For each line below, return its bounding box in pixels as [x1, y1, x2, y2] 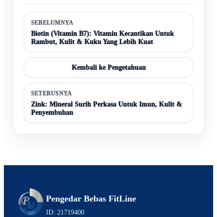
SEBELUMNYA [31, 19, 74, 27]
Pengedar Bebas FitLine [46, 194, 137, 204]
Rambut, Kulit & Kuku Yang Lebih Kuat [31, 38, 153, 46]
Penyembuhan [31, 109, 73, 117]
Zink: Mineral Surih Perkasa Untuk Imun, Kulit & [31, 101, 182, 108]
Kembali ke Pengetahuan [71, 64, 146, 72]
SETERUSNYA [31, 90, 72, 97]
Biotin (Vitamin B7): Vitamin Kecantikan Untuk [31, 30, 174, 38]
